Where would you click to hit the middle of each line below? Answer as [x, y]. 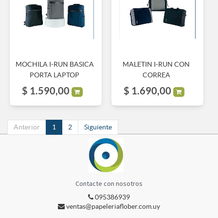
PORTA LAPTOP [55, 75]
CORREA [156, 75]
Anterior [27, 127]
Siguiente [98, 127]
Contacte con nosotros [109, 183]
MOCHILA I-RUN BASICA [54, 64]
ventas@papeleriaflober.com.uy [113, 206]
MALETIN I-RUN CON [156, 64]
